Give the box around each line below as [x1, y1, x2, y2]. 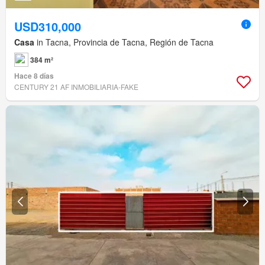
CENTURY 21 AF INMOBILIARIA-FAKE [14, 82, 138, 92]
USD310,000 [14, 18, 81, 35]
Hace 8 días [14, 70, 54, 82]
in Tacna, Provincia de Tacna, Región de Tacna [34, 36, 214, 49]
